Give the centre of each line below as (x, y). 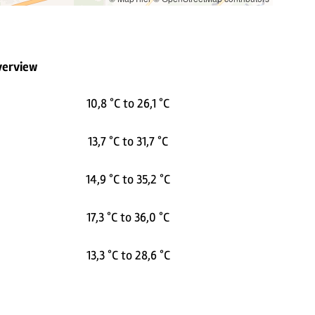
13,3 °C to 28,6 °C (128, 255)
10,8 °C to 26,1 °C (128, 103)
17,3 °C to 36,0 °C (128, 217)
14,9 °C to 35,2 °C (128, 179)
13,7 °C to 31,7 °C (128, 141)
